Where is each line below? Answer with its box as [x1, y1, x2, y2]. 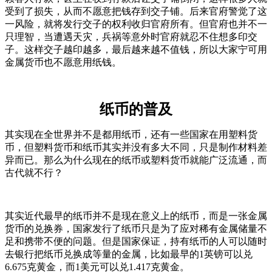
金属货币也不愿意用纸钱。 [5, 56, 121, 67]
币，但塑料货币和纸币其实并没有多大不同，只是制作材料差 [5, 141, 267, 152]
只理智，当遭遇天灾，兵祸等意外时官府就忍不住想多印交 [5, 31, 257, 42]
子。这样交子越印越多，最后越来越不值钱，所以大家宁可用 [5, 44, 267, 55]
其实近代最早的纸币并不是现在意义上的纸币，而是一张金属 [5, 210, 267, 221]
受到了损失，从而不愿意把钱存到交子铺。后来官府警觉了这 [5, 5, 267, 16]
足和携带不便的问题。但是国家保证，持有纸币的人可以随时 [5, 236, 267, 246]
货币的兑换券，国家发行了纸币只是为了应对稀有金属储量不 [5, 223, 267, 234]
